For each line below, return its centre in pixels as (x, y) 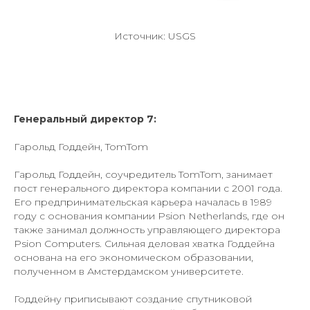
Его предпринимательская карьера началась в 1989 (143, 202)
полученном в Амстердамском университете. (129, 271)
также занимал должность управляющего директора (147, 229)
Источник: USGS (155, 36)
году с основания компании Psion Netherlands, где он (149, 216)
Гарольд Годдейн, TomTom (81, 146)
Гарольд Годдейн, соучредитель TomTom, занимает (143, 174)
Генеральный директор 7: (85, 119)
